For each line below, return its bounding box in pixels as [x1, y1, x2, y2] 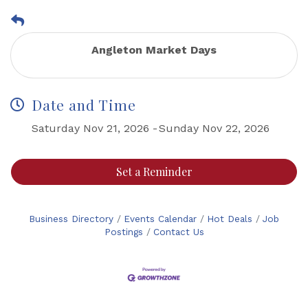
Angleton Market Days [91, 43, 217, 56]
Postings [104, 226, 143, 237]
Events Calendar [124, 213, 197, 224]
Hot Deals [207, 213, 252, 224]
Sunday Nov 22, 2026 [159, 122, 269, 135]
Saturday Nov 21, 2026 [32, 122, 149, 135]
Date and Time [32, 95, 136, 114]
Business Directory [29, 213, 113, 224]
